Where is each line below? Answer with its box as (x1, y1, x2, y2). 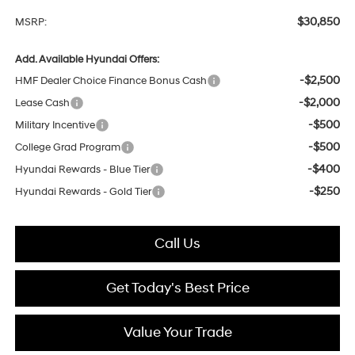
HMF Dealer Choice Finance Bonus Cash (14, 74, 207, 88)
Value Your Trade (123, 323, 232, 342)
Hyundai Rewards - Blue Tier (14, 163, 150, 177)
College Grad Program (14, 141, 120, 155)
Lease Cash (14, 97, 70, 110)
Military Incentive (14, 119, 95, 132)
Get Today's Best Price (105, 279, 250, 298)
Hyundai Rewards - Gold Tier (14, 185, 151, 199)
